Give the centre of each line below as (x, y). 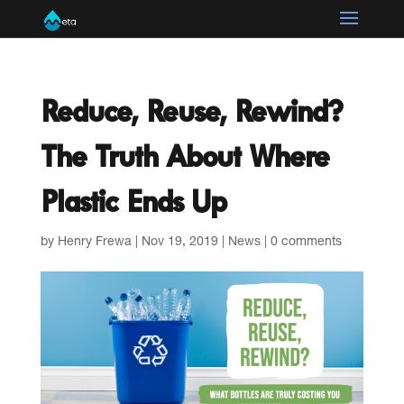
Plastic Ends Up (133, 202)
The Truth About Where (184, 156)
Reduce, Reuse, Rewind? (191, 111)
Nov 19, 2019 (179, 243)
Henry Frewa (94, 243)
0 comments (306, 243)
